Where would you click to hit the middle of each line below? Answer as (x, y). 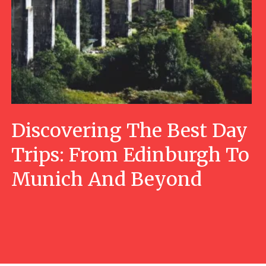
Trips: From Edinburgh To (130, 155)
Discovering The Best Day (129, 131)
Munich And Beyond (106, 180)
